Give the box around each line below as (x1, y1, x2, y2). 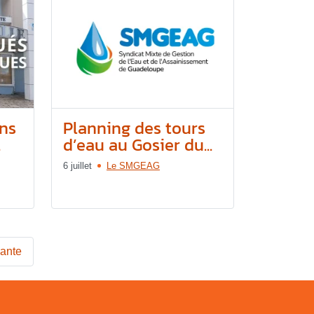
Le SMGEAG (107, 160, 160, 171)
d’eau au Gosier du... (63, 132, 212, 157)
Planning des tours (63, 115, 205, 140)
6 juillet (63, 160, 92, 171)
